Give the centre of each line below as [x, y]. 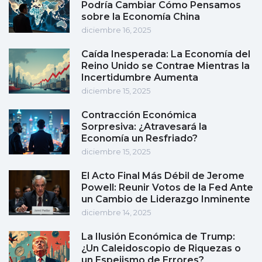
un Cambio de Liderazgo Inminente [166, 199]
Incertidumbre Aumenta [140, 78]
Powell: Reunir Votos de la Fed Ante [167, 188]
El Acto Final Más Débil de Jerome [163, 176]
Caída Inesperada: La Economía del [166, 54]
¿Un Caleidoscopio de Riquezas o [161, 249]
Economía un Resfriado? [139, 139]
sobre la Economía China [141, 17]
